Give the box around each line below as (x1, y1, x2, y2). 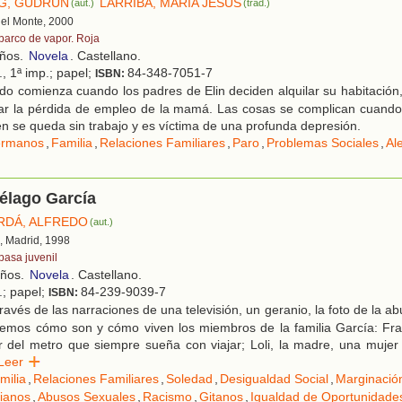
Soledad (166, 371, 213, 386)
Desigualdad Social (220, 371, 328, 386)
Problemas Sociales (267, 135, 379, 151)
